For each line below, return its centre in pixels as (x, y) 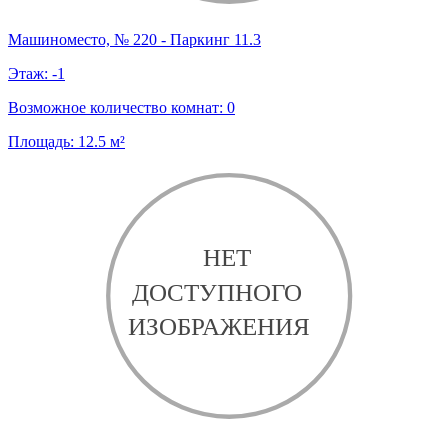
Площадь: (43, 142)
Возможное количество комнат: (117, 108)
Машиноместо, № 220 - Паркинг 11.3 (134, 40)
